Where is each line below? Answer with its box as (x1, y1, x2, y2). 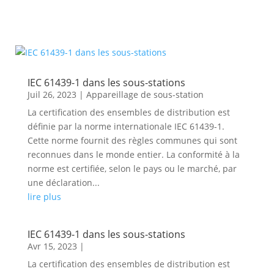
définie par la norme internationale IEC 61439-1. (27, 120, 224, 132)
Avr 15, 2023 (27, 240, 77, 252)
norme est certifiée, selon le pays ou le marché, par (27, 163, 237, 174)
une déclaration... (27, 177, 100, 188)
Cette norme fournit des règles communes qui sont (27, 135, 237, 146)
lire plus (27, 191, 61, 202)
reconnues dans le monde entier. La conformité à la (27, 149, 240, 160)
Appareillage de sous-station (86, 89, 204, 100)
